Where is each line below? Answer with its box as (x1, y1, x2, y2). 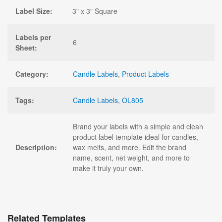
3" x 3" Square (72, 5, 117, 16)
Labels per (15, 32, 51, 42)
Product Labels (122, 68, 169, 79)
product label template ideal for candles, (73, 131, 198, 142)
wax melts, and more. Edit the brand (73, 142, 186, 152)
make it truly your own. (73, 163, 144, 173)
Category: (15, 68, 49, 79)
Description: (15, 142, 57, 152)
